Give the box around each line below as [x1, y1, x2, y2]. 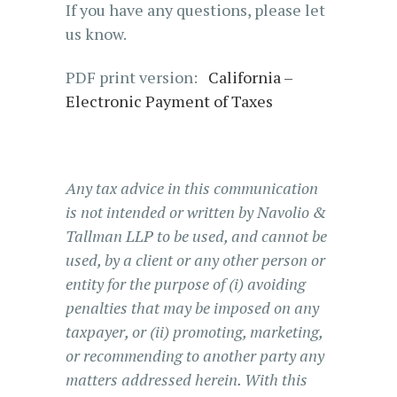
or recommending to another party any [66, 345, 324, 366]
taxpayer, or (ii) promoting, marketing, [66, 321, 323, 342]
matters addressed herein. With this [66, 369, 307, 390]
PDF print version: [66, 66, 208, 88]
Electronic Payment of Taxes [66, 90, 273, 112]
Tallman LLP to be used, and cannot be [66, 225, 327, 246]
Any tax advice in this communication [66, 177, 318, 198]
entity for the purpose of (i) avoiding [66, 273, 306, 294]
